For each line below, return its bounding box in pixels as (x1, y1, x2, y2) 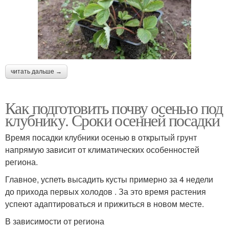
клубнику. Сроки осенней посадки (5, 109, 220, 131)
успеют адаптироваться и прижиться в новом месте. (5, 198, 204, 210)
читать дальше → (11, 68, 62, 76)
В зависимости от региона (5, 215, 104, 227)
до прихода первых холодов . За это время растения (5, 186, 206, 198)
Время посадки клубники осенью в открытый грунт (5, 131, 197, 144)
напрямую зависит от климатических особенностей (5, 144, 199, 156)
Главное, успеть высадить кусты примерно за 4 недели (5, 173, 213, 186)
